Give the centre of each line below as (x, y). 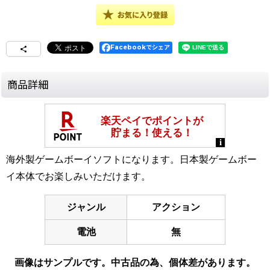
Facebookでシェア (140, 48)
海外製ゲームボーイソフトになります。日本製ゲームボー (131, 160)
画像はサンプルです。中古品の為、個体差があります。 (135, 263)
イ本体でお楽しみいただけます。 (78, 177)
